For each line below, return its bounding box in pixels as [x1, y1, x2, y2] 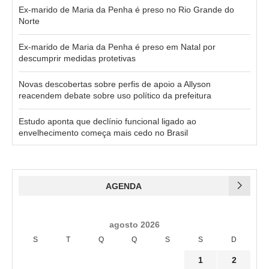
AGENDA [106, 181, 142, 191]
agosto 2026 [109, 219, 160, 229]
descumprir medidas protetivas [19, 53, 136, 63]
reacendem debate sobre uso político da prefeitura [19, 90, 211, 100]
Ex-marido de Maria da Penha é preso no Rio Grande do [19, 4, 234, 14]
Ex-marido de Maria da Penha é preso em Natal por [19, 41, 216, 52]
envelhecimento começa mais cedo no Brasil [19, 127, 188, 138]
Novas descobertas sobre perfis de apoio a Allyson [19, 79, 211, 89]
